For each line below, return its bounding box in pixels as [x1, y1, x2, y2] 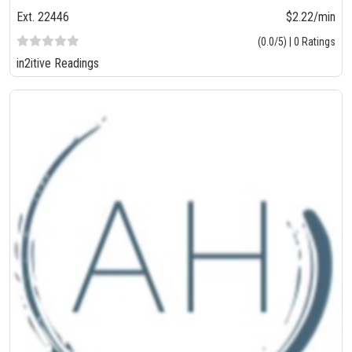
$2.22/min [286, 9, 335, 25]
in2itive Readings [16, 56, 99, 71]
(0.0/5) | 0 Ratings [258, 35, 335, 49]
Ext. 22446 [16, 9, 69, 25]
